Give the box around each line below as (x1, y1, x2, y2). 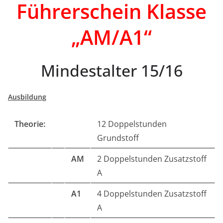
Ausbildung (8, 92, 46, 102)
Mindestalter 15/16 (40, 60, 183, 81)
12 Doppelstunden (97, 118, 167, 129)
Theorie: (14, 118, 45, 129)
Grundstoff (97, 132, 139, 143)
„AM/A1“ (71, 23, 152, 51)
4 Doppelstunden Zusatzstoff (97, 188, 207, 199)
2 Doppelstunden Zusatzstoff (97, 153, 207, 164)
